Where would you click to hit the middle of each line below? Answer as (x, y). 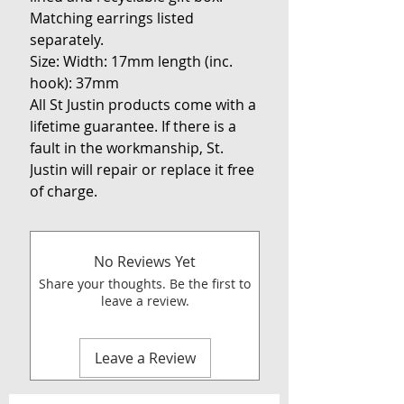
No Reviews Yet (145, 262)
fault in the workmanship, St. (127, 148)
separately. (67, 40)
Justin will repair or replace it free (142, 170)
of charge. (64, 192)
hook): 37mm (74, 83)
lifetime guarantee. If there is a (133, 127)
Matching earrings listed (112, 18)
